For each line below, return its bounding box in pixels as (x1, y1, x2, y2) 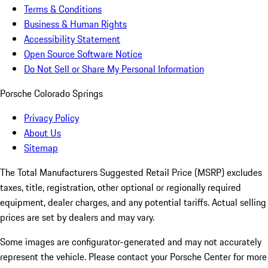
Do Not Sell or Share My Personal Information (24, 62, 204, 77)
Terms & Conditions (24, 2, 102, 17)
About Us (24, 126, 61, 141)
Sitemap (24, 141, 58, 156)
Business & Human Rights (24, 17, 127, 32)
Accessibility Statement (24, 32, 120, 47)
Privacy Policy (24, 111, 79, 126)
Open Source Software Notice (24, 47, 142, 62)
